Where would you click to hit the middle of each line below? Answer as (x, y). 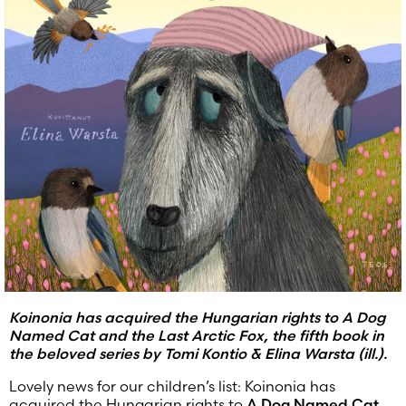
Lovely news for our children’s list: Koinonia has (172, 386)
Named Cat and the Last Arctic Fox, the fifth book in (197, 335)
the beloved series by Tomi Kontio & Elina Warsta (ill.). (198, 353)
